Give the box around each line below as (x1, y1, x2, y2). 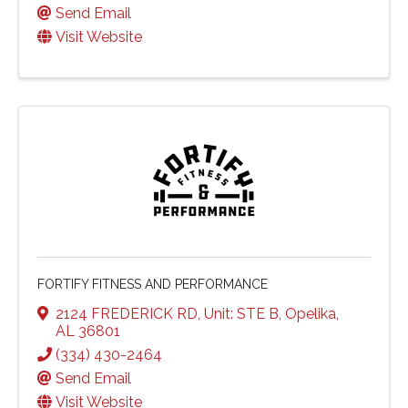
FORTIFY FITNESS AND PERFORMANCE (37, 276, 268, 291)
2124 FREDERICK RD (56, 304, 198, 322)
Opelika (285, 304, 336, 322)
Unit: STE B (204, 304, 279, 322)
